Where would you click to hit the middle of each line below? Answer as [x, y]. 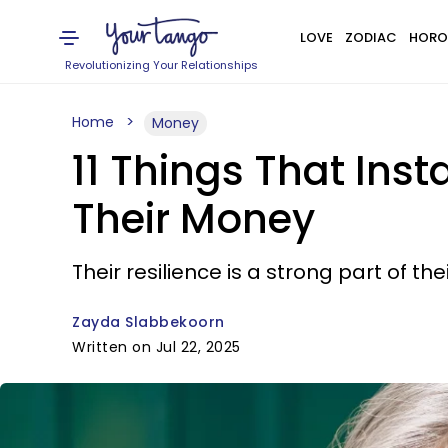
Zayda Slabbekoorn [148, 322]
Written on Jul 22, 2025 [156, 347]
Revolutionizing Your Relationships [162, 65]
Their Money [193, 219]
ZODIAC [370, 37]
